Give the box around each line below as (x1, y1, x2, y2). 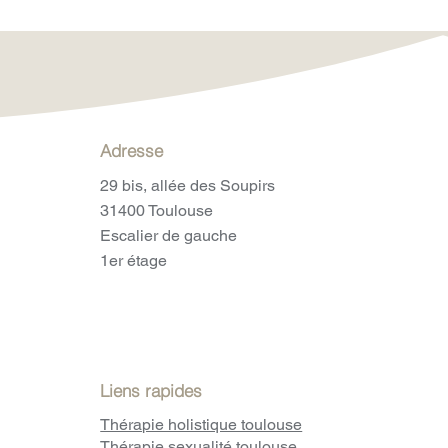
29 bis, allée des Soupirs (100, 176, 276, 195)
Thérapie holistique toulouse (100, 415, 303, 434)
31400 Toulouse (100, 201, 214, 220)
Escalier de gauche (100, 226, 238, 245)
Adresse (100, 140, 164, 161)
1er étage (100, 251, 168, 270)
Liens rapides (100, 380, 203, 401)
